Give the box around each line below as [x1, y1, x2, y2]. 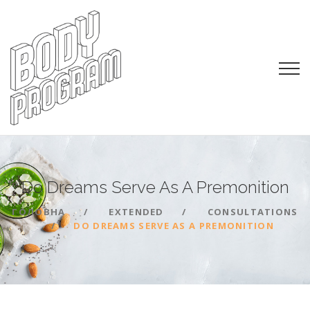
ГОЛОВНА [12, 206, 66, 219]
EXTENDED [109, 206, 164, 219]
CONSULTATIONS [207, 206, 298, 219]
